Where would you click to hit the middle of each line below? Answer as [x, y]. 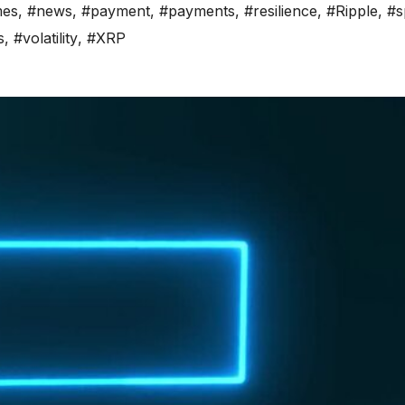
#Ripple [352, 11]
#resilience [281, 11]
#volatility [46, 38]
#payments [197, 11]
